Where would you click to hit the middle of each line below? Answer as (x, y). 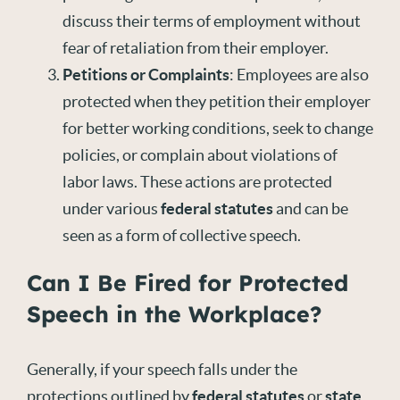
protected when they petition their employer (217, 101)
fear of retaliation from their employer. (196, 48)
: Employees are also (299, 75)
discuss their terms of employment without (212, 21)
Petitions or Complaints (146, 75)
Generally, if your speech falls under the (162, 369)
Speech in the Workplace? (174, 314)
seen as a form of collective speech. (182, 235)
